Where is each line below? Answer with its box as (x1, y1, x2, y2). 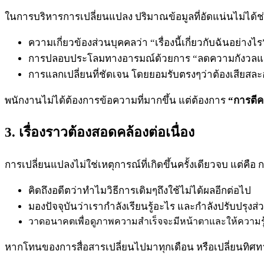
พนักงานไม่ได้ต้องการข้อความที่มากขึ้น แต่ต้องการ (5, 94, 228, 106)
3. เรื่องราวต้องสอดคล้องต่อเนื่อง (5, 124, 194, 140)
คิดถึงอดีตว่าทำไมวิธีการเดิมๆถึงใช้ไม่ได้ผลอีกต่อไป (28, 184, 251, 196)
